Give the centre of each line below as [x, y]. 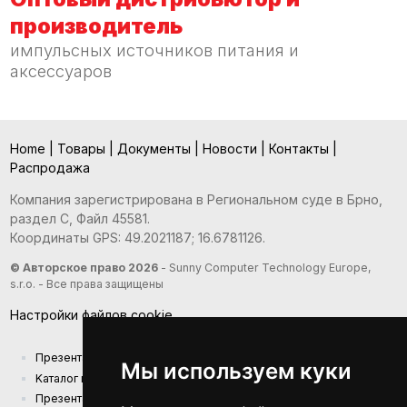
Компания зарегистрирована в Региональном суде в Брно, [196, 200]
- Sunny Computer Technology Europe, [264, 268]
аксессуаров [60, 71]
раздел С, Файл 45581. [79, 219]
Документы [155, 149]
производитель [96, 26]
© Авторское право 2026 [84, 268]
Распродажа [50, 168]
